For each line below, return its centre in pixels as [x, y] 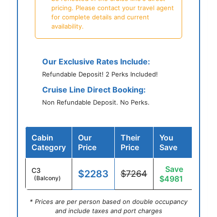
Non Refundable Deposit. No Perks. [96, 102]
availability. [68, 26]
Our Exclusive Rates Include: [96, 62]
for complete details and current [100, 17]
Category [49, 147]
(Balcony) [47, 178]
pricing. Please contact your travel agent [113, 8]
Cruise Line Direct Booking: [94, 90]
